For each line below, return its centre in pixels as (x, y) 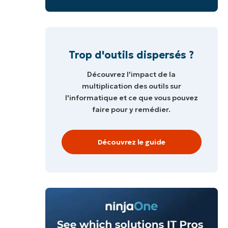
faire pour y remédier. (132, 109)
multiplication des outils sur (131, 86)
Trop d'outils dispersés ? (132, 55)
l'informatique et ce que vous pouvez (131, 97)
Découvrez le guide (131, 142)
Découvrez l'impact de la (132, 74)
